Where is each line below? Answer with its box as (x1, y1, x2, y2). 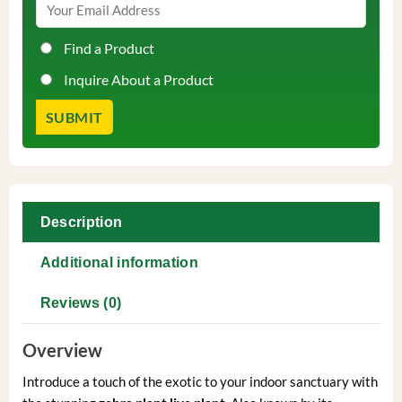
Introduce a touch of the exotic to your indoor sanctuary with (22, 373, 378, 390)
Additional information (39, 255, 198, 271)
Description (39, 214, 123, 231)
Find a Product (63, 39, 154, 57)
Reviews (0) (39, 295, 122, 311)
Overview (22, 339, 102, 362)
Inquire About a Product (63, 70, 214, 88)
